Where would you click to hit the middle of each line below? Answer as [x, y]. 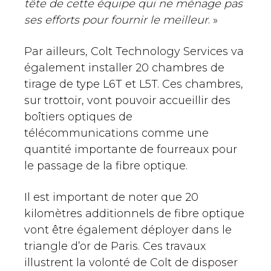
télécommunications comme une [116, 133]
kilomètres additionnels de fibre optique [134, 214]
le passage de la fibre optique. [106, 166]
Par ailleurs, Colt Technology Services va [134, 52]
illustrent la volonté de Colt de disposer [131, 263]
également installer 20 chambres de [124, 68]
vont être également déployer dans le [128, 230]
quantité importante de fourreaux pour [131, 150]
